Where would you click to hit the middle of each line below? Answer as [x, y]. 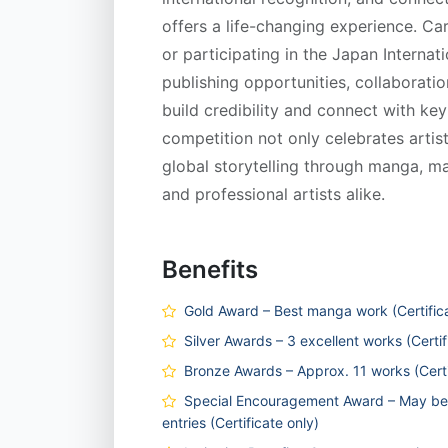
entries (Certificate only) [240, 422]
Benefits [210, 269]
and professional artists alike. [273, 194]
